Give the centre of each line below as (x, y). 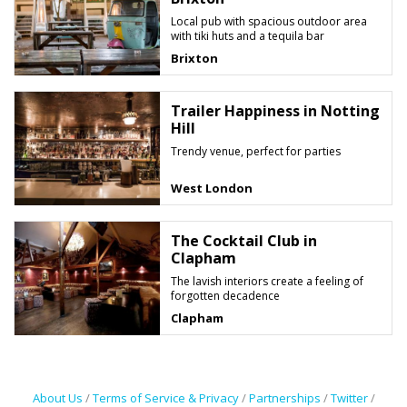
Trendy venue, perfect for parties (255, 152)
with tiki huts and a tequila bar (247, 36)
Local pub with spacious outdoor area (268, 22)
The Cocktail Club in (243, 241)
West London (211, 189)
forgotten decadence (225, 296)
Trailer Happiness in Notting (275, 111)
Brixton (194, 59)
